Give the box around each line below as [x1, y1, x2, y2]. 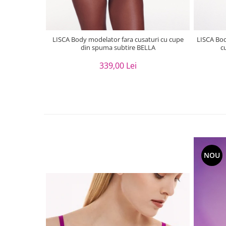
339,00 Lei [99, 60, 137, 71]
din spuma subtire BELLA [80, 42, 155, 52]
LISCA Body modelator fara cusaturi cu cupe [52, 34, 71, 44]
